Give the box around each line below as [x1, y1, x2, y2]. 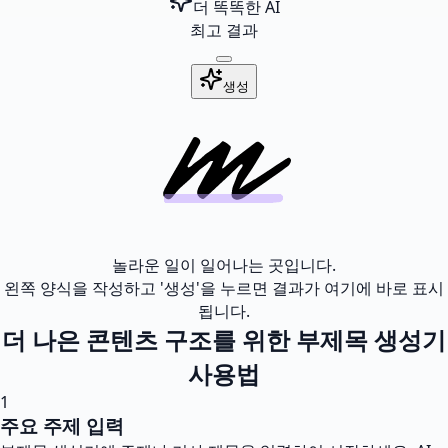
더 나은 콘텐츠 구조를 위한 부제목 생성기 [2, 323, 446, 356]
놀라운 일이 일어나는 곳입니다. [112, 254, 336, 276]
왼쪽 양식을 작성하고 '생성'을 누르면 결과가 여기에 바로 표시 [4, 277, 444, 299]
